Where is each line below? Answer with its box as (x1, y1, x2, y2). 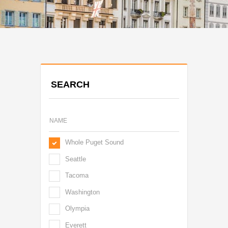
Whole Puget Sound (65, 138, 124, 146)
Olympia (65, 205, 90, 213)
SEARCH (51, 79, 90, 90)
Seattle (65, 155, 86, 163)
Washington (65, 188, 100, 196)
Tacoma (65, 172, 89, 180)
